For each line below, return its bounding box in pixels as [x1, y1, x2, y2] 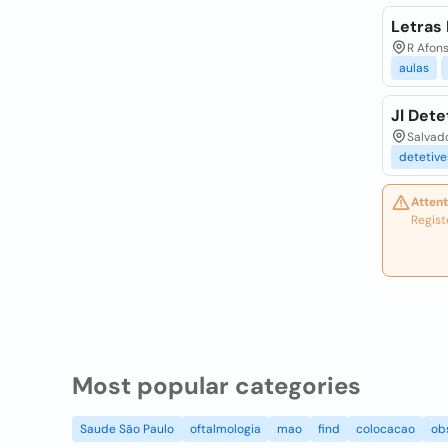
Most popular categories [72, 370, 361, 401]
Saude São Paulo [80, 421, 174, 437]
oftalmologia [190, 421, 261, 437]
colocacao [356, 421, 415, 437]
